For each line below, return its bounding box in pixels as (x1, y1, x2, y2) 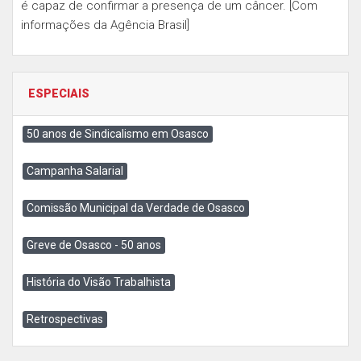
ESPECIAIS (28, 87, 89, 100)
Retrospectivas (27, 313, 103, 326)
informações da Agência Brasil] (21, 18, 189, 32)
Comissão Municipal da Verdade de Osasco (27, 201, 245, 214)
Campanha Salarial (27, 164, 123, 177)
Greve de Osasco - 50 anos (27, 239, 161, 251)
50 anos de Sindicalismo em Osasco (27, 127, 209, 140)
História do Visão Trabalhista (27, 276, 171, 288)
